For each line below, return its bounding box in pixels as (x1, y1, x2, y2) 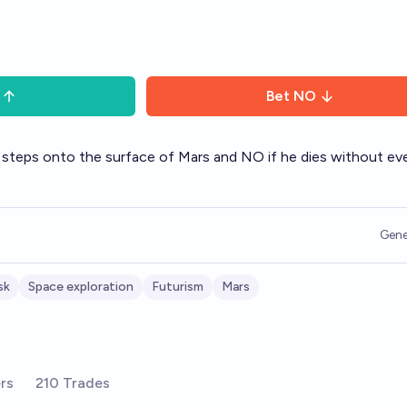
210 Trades (35, 374, 110, 392)
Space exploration (28, 279, 134, 294)
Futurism (152, 279, 203, 294)
